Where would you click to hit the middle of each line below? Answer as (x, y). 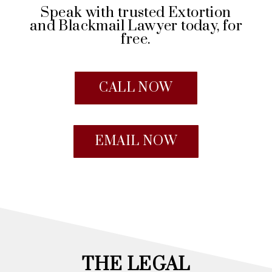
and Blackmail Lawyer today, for (136, 26)
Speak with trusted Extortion (136, 12)
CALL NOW (136, 87)
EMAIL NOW (136, 141)
